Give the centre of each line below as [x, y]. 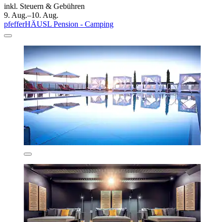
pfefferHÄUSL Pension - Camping [59, 24]
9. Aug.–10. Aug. [31, 15]
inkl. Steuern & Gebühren [44, 6]
